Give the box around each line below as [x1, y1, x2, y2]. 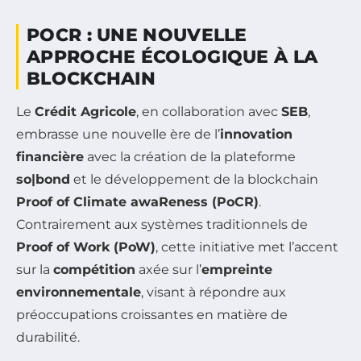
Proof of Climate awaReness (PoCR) [16, 193, 259, 210]
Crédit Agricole [35, 103, 136, 119]
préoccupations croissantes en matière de [16, 306, 288, 322]
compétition [53, 261, 135, 277]
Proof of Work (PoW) [16, 239, 156, 255]
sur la [16, 261, 53, 277]
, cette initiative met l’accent [156, 239, 338, 255]
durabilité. [16, 329, 80, 345]
